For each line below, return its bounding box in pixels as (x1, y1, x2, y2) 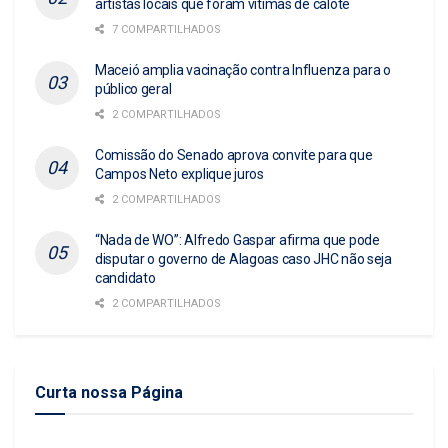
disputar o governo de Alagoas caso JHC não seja (95, 250, 392, 267)
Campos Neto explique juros (95, 165, 264, 182)
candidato (95, 269, 156, 286)
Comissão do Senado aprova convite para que (95, 146, 373, 163)
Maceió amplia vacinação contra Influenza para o (95, 61, 391, 78)
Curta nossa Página (35, 382, 183, 402)
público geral (95, 80, 172, 97)
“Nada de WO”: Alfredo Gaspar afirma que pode (95, 231, 380, 248)
